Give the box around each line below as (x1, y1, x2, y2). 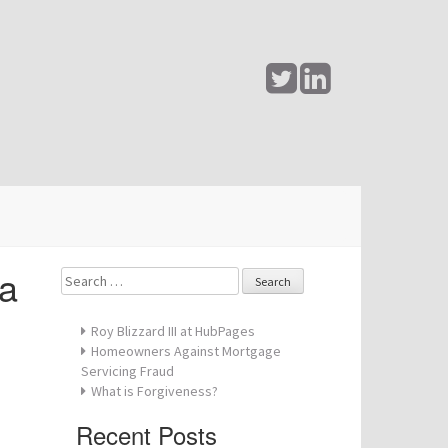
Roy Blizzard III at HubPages (91, 322, 255, 340)
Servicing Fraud (81, 362, 174, 380)
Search (60, 267, 105, 285)
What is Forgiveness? (91, 382, 218, 400)
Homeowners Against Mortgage (91, 342, 281, 360)
